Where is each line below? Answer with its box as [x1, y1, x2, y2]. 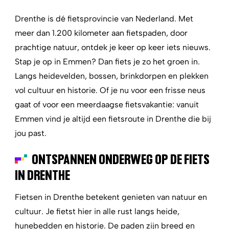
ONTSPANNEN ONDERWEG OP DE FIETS [32, 149, 210, 168]
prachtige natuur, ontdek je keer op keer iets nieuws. [15, 42, 211, 52]
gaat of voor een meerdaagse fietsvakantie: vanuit [15, 100, 199, 109]
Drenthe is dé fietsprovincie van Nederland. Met [15, 14, 193, 24]
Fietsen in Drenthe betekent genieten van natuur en [15, 192, 207, 202]
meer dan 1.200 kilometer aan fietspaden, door [15, 28, 188, 38]
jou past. [15, 128, 47, 138]
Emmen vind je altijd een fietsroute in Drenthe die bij [15, 114, 211, 124]
